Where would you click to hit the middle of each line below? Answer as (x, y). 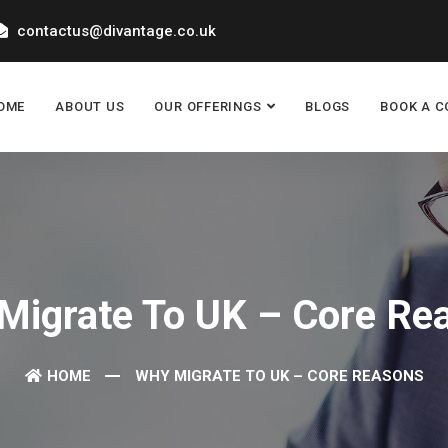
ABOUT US (90, 106)
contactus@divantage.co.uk (115, 31)
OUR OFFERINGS (208, 106)
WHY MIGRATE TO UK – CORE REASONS (279, 376)
